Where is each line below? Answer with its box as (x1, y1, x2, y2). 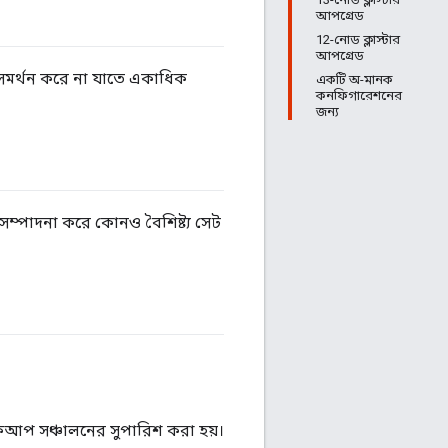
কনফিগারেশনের (316, 88, 402, 103)
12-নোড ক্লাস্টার (316, 32, 400, 47)
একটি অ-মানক (316, 72, 393, 87)
